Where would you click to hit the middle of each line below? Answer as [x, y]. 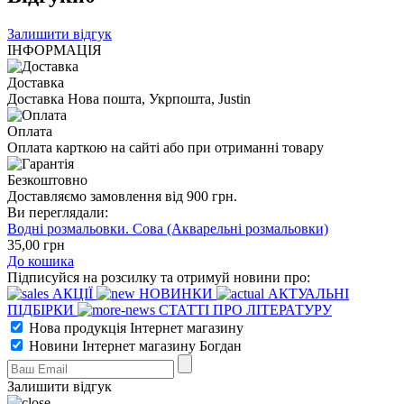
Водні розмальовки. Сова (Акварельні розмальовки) [168, 228]
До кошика [41, 261]
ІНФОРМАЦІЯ [55, 50]
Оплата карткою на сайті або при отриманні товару [165, 147]
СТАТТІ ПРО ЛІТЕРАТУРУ [243, 309]
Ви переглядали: [58, 212]
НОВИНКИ [176, 293]
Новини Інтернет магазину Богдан [133, 345]
